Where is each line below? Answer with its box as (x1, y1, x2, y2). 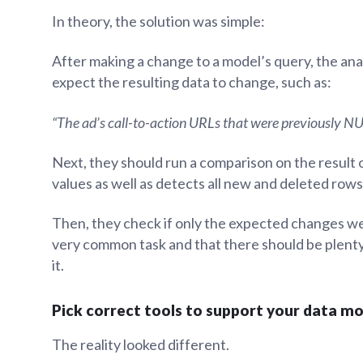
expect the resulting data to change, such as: (52, 73, 331, 92)
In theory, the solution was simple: (52, 11, 265, 30)
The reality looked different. (52, 335, 229, 354)
